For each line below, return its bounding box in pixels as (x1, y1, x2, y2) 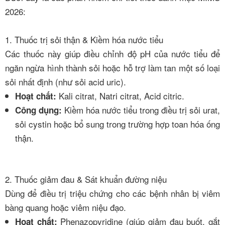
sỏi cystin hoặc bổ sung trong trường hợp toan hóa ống (15, 118, 220, 130)
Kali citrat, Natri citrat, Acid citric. (56, 89, 184, 102)
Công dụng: (15, 104, 62, 116)
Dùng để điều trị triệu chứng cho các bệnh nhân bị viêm (5, 186, 220, 199)
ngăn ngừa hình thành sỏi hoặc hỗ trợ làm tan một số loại (5, 61, 220, 74)
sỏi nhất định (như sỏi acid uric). (5, 75, 126, 88)
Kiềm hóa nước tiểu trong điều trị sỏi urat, (62, 103, 220, 116)
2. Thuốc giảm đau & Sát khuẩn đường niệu (5, 172, 167, 185)
